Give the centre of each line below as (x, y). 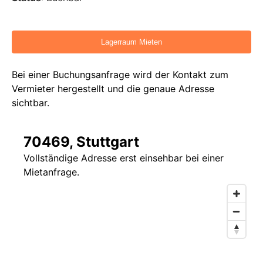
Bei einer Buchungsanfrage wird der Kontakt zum (120, 75)
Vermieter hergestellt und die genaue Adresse (113, 89)
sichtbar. (31, 103)
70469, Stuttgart (81, 142)
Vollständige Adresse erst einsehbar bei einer (124, 158)
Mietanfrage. (51, 172)
